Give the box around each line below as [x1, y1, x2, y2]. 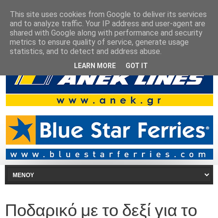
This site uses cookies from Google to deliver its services [10, 10, 207, 19]
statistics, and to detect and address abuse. [10, 47, 162, 56]
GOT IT [126, 61, 148, 70]
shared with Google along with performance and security [10, 28, 202, 37]
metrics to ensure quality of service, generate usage [10, 37, 189, 47]
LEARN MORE [74, 61, 116, 70]
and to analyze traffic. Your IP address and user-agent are [10, 19, 205, 28]
